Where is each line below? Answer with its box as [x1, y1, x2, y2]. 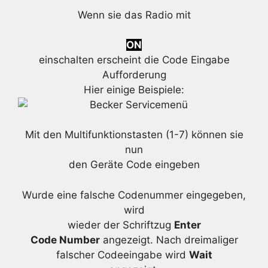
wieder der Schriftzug [67, 218, 174, 231]
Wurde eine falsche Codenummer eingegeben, [22, 188, 246, 201]
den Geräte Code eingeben [68, 159, 200, 171]
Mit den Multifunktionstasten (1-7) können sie [25, 129, 243, 141]
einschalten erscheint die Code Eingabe [38, 53, 230, 66]
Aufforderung [102, 68, 166, 81]
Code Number [30, 233, 100, 246]
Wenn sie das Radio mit [77, 8, 191, 21]
